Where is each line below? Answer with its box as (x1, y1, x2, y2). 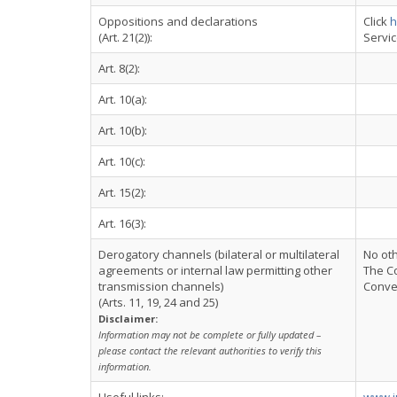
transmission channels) (98, 278, 223, 294)
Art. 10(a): (98, 91, 147, 107)
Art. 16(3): (98, 215, 146, 231)
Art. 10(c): (98, 153, 145, 169)
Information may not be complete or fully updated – (98, 328, 321, 341)
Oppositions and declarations (98, 13, 258, 29)
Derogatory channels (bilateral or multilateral (98, 246, 339, 262)
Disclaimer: (98, 312, 158, 325)
